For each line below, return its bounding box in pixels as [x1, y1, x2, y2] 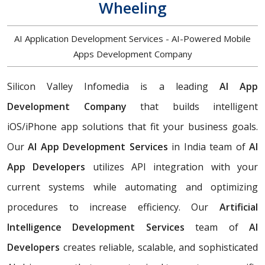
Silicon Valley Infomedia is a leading [7, 80, 219, 93]
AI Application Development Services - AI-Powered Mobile [14, 33, 251, 45]
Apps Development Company [73, 48, 192, 60]
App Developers [7, 160, 86, 174]
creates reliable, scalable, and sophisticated [60, 241, 258, 254]
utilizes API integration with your [85, 160, 258, 174]
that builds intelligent [126, 100, 258, 114]
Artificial [219, 201, 258, 214]
